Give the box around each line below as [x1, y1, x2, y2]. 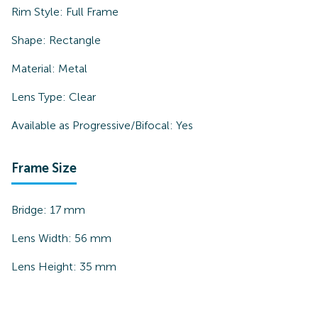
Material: [11, 62, 58, 75]
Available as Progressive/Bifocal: [11, 119, 173, 132]
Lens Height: [11, 260, 79, 273]
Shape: [11, 33, 49, 47]
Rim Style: [11, 5, 66, 18]
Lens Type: [11, 90, 69, 104]
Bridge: [11, 203, 50, 216]
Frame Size [11, 160, 77, 176]
